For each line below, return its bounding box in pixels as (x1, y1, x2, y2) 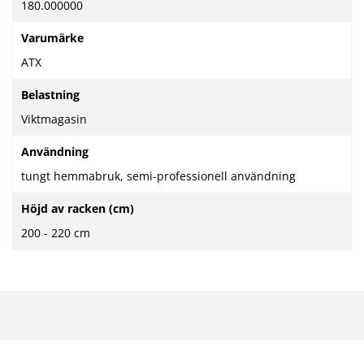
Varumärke (21, 30, 84, 46)
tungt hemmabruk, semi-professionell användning (21, 168, 296, 184)
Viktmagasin (21, 111, 87, 128)
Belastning (21, 87, 80, 103)
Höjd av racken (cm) (21, 201, 134, 217)
